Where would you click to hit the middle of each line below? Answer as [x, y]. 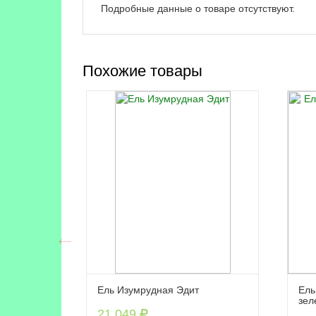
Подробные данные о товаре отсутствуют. [198, 8]
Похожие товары [142, 71]
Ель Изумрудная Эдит [148, 290]
